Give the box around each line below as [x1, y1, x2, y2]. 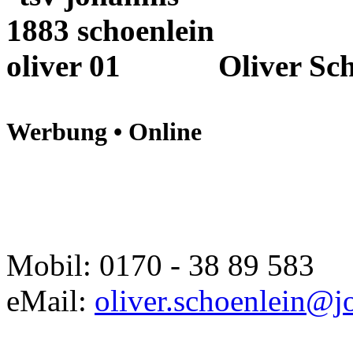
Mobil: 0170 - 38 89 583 [6, 247, 314, 282]
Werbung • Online [6, 117, 202, 146]
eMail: [6, 283, 95, 318]
